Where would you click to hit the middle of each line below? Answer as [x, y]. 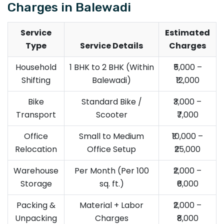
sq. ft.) [111, 183]
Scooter [111, 114]
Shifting [36, 80]
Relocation [36, 149]
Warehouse [36, 170]
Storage [36, 183]
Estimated [187, 32]
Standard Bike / [111, 101]
